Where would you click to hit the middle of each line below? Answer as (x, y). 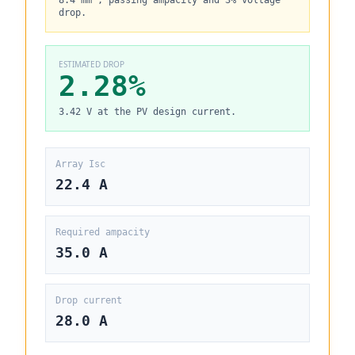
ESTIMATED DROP (92, 64)
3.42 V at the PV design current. (147, 112)
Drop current (89, 300)
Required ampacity (103, 232)
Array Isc (80, 164)
